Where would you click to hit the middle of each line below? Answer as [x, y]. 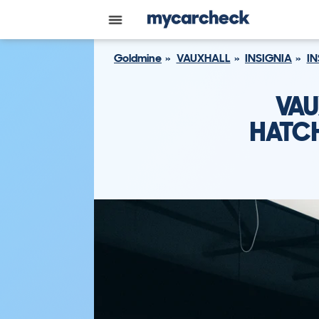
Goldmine [138, 58]
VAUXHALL [203, 58]
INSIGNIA [268, 58]
